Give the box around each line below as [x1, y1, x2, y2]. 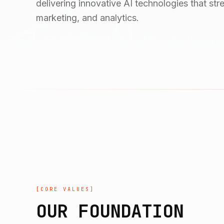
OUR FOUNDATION [36, 198, 184, 223]
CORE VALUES [40, 185, 90, 192]
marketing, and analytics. [36, 12, 139, 23]
